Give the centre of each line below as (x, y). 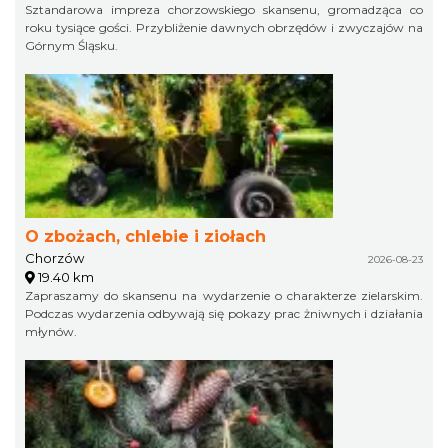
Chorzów (54, 258)
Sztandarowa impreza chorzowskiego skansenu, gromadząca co (224, 10)
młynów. (51, 332)
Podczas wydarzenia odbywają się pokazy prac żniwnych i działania (224, 314)
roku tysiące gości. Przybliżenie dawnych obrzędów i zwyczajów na (224, 28)
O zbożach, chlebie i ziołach (145, 237)
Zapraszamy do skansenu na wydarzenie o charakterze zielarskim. (224, 296)
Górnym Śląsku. (71, 46)
